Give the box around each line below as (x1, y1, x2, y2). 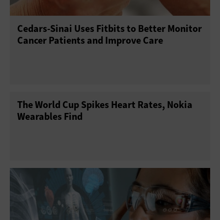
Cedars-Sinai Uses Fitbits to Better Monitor (17, 22, 202, 35)
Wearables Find (17, 110, 82, 123)
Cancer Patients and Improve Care (17, 33, 163, 47)
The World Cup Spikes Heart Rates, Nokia (17, 98, 192, 111)
